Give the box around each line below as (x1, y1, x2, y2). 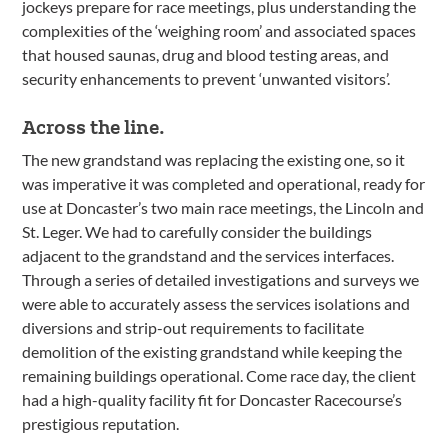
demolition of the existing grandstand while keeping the (22, 342, 403, 361)
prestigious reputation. (22, 414, 180, 433)
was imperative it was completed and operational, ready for (22, 174, 426, 193)
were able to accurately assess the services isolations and (22, 294, 411, 313)
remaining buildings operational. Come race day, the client (22, 366, 417, 385)
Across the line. (22, 114, 166, 139)
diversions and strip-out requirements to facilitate (22, 318, 365, 337)
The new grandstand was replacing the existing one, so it (22, 150, 406, 169)
